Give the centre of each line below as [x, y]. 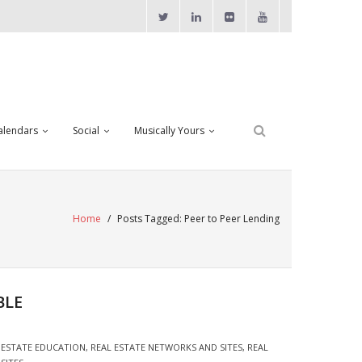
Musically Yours [169, 130]
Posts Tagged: [151, 219]
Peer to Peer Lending [232, 219]
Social [86, 130]
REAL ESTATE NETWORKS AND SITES [166, 347]
